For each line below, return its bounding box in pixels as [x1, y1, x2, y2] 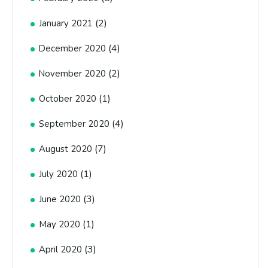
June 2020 [39, 193, 81, 206]
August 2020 [39, 143, 92, 156]
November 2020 [39, 68, 106, 80]
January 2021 [39, 17, 93, 30]
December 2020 [39, 42, 106, 55]
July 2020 [39, 168, 78, 181]
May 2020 [39, 218, 80, 231]
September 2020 [39, 118, 109, 130]
